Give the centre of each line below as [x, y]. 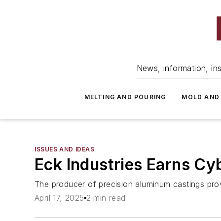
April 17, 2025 [59, 198]
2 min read [106, 198]
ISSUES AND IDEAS [65, 149]
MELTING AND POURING [125, 97]
